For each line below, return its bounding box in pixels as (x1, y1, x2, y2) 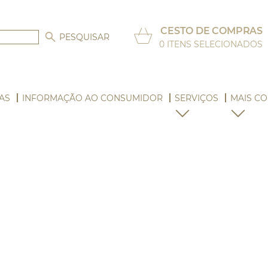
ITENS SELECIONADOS (165, 39, 263, 50)
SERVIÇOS (175, 93, 219, 103)
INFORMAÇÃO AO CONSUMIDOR (22, 93, 163, 103)
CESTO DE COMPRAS (160, 25, 263, 36)
